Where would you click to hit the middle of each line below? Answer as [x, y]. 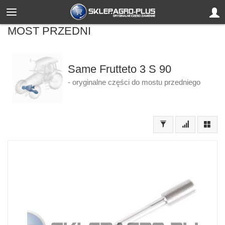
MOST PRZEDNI [49, 31]
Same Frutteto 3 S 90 [119, 69]
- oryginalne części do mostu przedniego [134, 82]
